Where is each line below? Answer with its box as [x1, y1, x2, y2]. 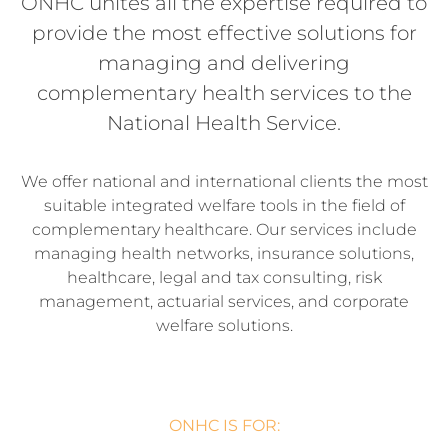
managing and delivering [98, 51, 350, 76]
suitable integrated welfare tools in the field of [43, 196, 405, 216]
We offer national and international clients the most [20, 172, 428, 192]
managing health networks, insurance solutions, [34, 244, 414, 264]
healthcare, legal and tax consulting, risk [66, 268, 382, 288]
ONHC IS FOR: [168, 416, 280, 436]
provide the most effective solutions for [31, 21, 417, 46]
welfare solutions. [155, 316, 293, 336]
